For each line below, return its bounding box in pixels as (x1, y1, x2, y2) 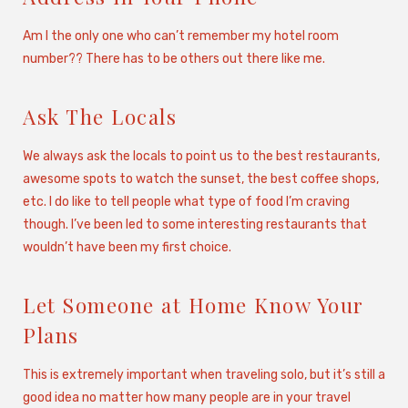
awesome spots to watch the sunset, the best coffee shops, (23, 170, 379, 187)
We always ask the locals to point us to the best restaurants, (23, 148, 380, 164)
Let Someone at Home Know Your (23, 291, 364, 319)
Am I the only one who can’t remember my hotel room (23, 27, 339, 44)
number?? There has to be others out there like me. (23, 50, 325, 66)
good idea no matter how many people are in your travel (23, 389, 351, 405)
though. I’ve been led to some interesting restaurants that (23, 216, 367, 232)
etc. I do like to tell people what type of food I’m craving (23, 193, 350, 209)
